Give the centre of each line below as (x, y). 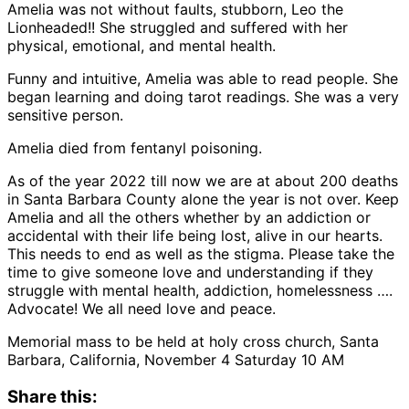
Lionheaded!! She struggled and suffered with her (178, 27)
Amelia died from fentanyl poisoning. (135, 147)
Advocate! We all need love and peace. (142, 308)
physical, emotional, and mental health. (142, 45)
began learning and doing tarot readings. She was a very (203, 96)
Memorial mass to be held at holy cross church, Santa (193, 341)
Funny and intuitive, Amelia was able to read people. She (203, 78)
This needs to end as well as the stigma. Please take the (201, 253)
